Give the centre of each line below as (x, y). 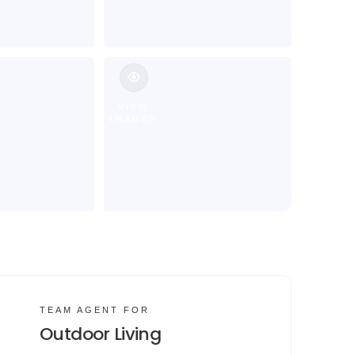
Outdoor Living (100, 334)
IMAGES (134, 118)
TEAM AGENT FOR (95, 310)
